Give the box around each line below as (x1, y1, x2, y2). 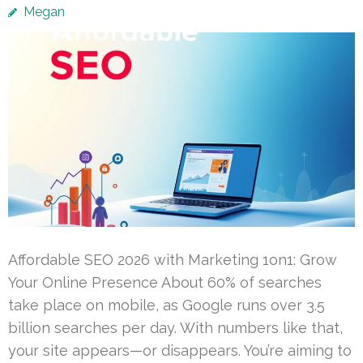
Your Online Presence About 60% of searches (8, 273, 322, 291)
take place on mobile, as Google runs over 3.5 (8, 296, 325, 314)
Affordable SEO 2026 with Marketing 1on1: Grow (8, 250, 337, 268)
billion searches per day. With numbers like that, (8, 318, 343, 336)
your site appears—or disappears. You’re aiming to (8, 341, 352, 359)
